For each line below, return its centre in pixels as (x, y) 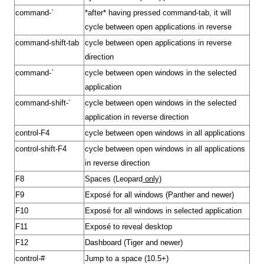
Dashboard (103, 242)
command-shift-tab (47, 43)
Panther (181, 195)
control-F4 (32, 133)
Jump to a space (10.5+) (127, 258)
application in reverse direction (137, 117)
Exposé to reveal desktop (128, 227)
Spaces (98, 179)
